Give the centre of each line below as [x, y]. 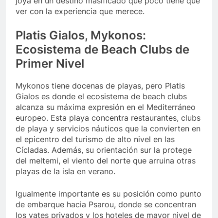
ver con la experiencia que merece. [80, 11]
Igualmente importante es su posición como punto [109, 194]
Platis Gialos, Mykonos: [81, 36]
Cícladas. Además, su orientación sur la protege [104, 150]
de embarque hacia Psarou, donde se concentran [106, 205]
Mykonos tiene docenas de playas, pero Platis [100, 86]
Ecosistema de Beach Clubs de [102, 50]
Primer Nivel [50, 64]
